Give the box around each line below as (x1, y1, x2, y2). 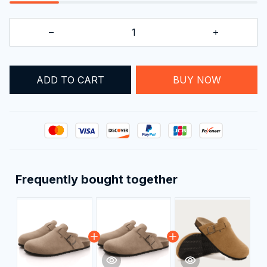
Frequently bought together (15, 172, 178, 187)
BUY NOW (172, 73, 221, 86)
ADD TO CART (36, 73, 104, 86)
